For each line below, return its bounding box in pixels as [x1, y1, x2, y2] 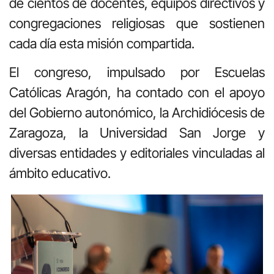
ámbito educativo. [9, 165, 111, 182]
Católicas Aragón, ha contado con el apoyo [9, 84, 265, 101]
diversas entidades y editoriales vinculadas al [9, 145, 265, 161]
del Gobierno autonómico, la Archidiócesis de [9, 105, 265, 121]
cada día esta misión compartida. [9, 35, 194, 51]
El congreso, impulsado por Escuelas [9, 64, 265, 81]
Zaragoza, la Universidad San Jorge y [9, 125, 265, 141]
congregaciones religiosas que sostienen [9, 15, 265, 31]
